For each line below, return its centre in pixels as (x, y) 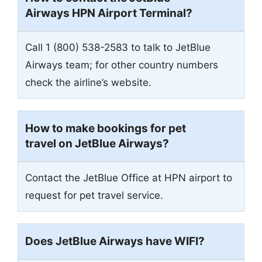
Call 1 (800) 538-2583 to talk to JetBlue (118, 48)
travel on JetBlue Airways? (97, 144)
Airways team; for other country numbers (122, 65)
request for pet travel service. (94, 196)
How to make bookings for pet (106, 129)
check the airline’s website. (88, 83)
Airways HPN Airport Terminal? (109, 13)
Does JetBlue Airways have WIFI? (115, 242)
